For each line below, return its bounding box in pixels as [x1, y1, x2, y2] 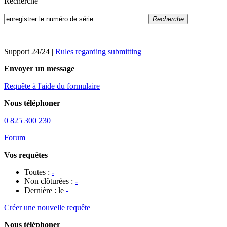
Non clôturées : [24, 177, 75, 185]
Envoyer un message [4, 64, 74, 73]
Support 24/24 [4, 47, 50, 56]
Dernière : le [24, 186, 66, 195]
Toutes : [24, 168, 52, 176]
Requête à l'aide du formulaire [4, 82, 100, 90]
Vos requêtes [4, 150, 48, 159]
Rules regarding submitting [55, 47, 141, 56]
